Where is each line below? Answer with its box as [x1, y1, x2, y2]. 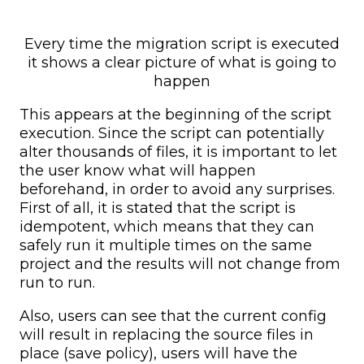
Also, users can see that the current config [19, 307, 327, 326]
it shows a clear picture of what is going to [28, 54, 336, 72]
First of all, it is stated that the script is [19, 199, 296, 218]
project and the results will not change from [19, 255, 340, 274]
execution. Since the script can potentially [19, 124, 324, 143]
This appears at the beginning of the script [19, 106, 331, 124]
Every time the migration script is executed [24, 35, 340, 54]
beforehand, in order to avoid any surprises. [19, 180, 335, 199]
